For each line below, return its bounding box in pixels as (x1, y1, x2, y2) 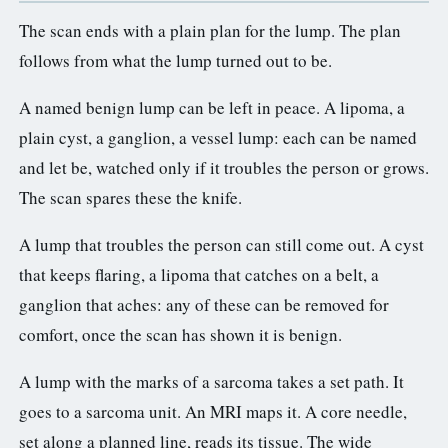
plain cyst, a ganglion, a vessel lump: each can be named (19, 125, 417, 149)
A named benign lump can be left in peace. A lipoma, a (19, 95, 405, 119)
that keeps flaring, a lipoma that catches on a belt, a (19, 262, 379, 286)
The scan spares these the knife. (19, 185, 242, 209)
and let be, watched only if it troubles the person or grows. (19, 155, 429, 179)
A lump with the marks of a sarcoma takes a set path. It (19, 369, 404, 393)
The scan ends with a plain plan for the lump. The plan (19, 18, 401, 42)
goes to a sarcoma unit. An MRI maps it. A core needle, (19, 399, 407, 423)
